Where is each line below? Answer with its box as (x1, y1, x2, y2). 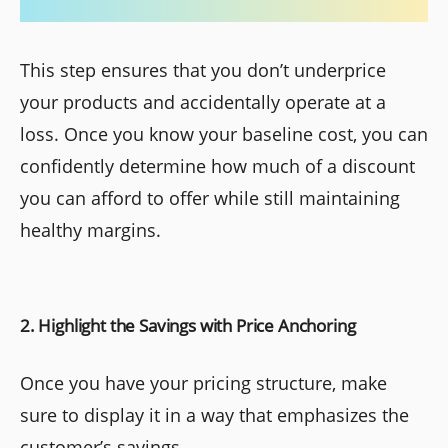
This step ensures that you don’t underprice (20, 57, 386, 82)
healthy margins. (20, 217, 161, 242)
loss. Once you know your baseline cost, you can (20, 121, 428, 146)
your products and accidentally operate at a (20, 89, 386, 114)
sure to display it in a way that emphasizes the (20, 402, 409, 427)
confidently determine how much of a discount (20, 153, 415, 178)
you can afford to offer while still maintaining (20, 185, 400, 210)
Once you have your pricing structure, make (20, 370, 387, 395)
